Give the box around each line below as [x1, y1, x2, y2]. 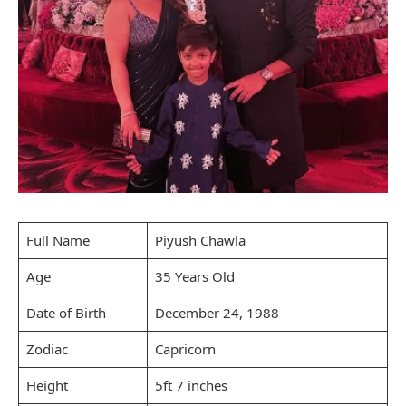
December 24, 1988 [154, 303, 279, 322]
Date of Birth [25, 303, 106, 322]
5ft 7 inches [154, 375, 227, 394]
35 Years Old [154, 266, 235, 285]
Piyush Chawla [154, 230, 246, 249]
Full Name [25, 230, 90, 249]
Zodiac [25, 339, 68, 358]
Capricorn [154, 339, 216, 358]
